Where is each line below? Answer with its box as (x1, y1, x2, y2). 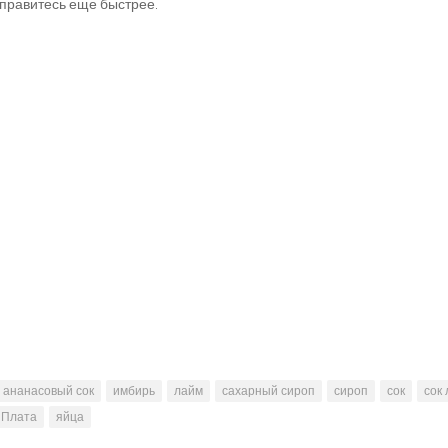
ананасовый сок (3, 384, 94, 398)
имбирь (113, 384, 155, 398)
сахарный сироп (222, 384, 315, 398)
